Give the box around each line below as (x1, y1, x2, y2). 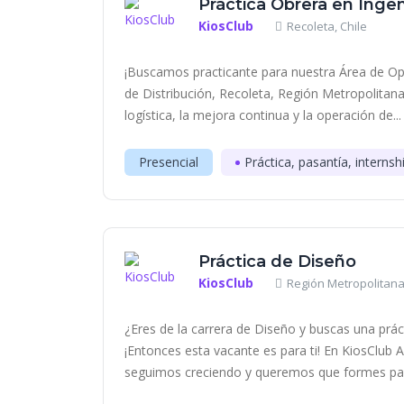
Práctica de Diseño (198, 252, 356, 271)
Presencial (139, 153, 198, 170)
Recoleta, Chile (287, 18, 367, 34)
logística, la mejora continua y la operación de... (124, 106, 401, 124)
